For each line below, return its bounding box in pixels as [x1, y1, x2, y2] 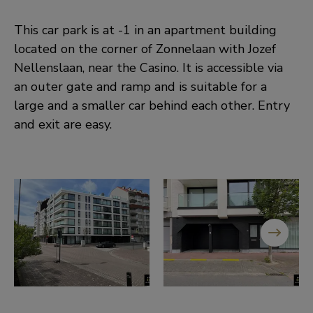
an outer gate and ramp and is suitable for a [14, 78, 267, 95]
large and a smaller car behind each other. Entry [14, 97, 290, 114]
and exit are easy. [14, 116, 112, 133]
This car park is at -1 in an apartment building [14, 22, 277, 38]
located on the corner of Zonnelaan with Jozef [14, 41, 276, 57]
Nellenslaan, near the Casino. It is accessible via [14, 59, 283, 76]
